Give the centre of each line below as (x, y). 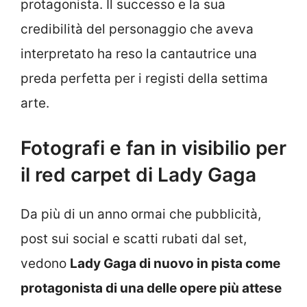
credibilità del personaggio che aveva (137, 29)
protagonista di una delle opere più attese (151, 288)
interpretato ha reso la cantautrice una (139, 53)
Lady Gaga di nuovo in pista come (175, 264)
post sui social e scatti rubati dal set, (134, 239)
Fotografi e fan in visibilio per (153, 148)
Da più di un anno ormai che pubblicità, (141, 214)
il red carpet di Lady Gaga (138, 175)
